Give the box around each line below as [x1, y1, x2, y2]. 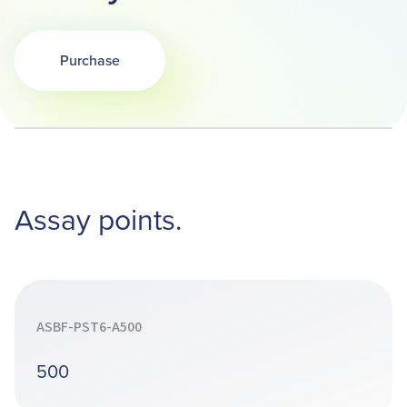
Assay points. [15, 198, 182, 239]
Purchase [60, 50, 120, 70]
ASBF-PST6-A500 [36, 317, 142, 337]
